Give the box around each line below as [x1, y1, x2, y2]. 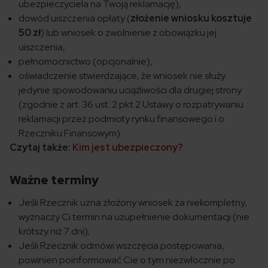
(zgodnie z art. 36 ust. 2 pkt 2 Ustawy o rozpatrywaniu [19, 98, 243, 111]
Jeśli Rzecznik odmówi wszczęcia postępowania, [19, 239, 224, 252]
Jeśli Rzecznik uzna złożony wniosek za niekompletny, [19, 196, 247, 209]
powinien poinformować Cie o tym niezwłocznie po [19, 254, 235, 267]
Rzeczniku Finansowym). [19, 127, 122, 140]
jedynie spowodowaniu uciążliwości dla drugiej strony [19, 84, 242, 97]
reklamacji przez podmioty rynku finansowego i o [19, 112, 224, 126]
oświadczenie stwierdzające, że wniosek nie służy [19, 69, 226, 83]
